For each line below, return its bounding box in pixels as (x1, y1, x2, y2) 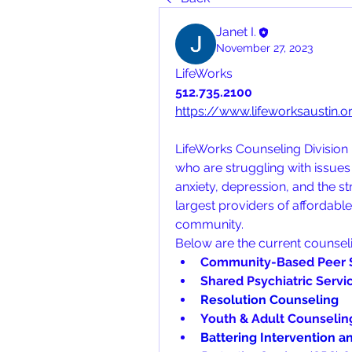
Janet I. (216, 24, 256, 39)
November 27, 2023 (216, 42, 313, 54)
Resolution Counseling (200, 292, 339, 307)
